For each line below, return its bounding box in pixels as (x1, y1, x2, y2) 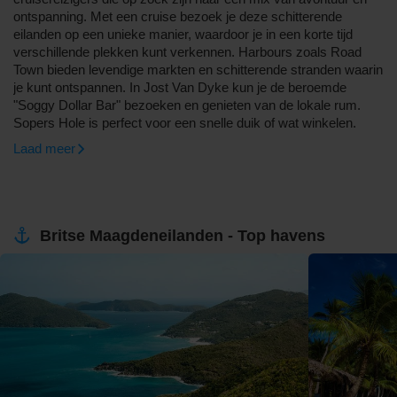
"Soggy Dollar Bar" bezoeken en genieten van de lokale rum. (13, 97, 361, 113)
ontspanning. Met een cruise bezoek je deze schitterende (13, 9, 342, 24)
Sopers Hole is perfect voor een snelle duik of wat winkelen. (13, 115, 356, 130)
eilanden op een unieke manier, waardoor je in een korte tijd (13, 27, 353, 42)
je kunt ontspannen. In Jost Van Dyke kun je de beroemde (13, 80, 346, 95)
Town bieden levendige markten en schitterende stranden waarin (13, 62, 383, 77)
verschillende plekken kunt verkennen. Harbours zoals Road (13, 44, 362, 59)
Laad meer (13, 141, 75, 156)
